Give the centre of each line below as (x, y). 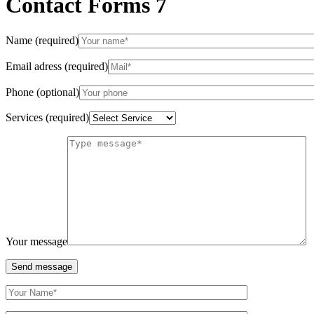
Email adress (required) (57, 66)
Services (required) (47, 117)
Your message (36, 241)
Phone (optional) (42, 92)
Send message (42, 266)
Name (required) (42, 40)
